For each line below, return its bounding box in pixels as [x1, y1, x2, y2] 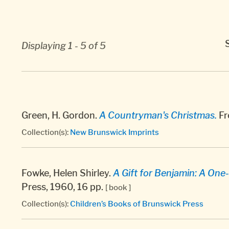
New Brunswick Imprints [70, 127, 159, 137]
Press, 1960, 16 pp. [21, 181, 105, 192]
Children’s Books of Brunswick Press [70, 198, 203, 209]
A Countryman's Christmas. [99, 109, 217, 121]
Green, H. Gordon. [21, 109, 99, 121]
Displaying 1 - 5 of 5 [21, 40, 106, 51]
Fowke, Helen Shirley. [21, 167, 113, 178]
